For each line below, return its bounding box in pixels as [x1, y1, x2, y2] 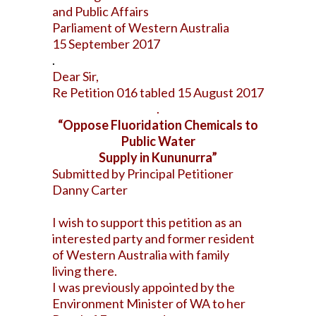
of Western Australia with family [52, 247, 229, 262]
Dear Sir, [52, 68, 99, 84]
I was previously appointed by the [52, 279, 235, 295]
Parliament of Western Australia [52, 20, 229, 35]
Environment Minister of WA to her [52, 296, 245, 311]
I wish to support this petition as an [52, 214, 242, 230]
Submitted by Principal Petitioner [52, 166, 233, 181]
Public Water [121, 133, 195, 149]
